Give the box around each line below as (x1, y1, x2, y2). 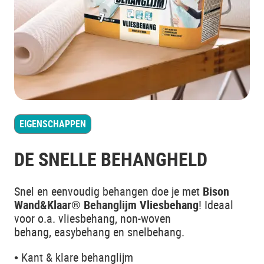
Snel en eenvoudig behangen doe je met (14, 183, 203, 199)
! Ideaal (199, 197, 233, 213)
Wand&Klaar (14, 197, 71, 213)
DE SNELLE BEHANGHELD (14, 146, 207, 171)
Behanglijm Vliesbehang (81, 197, 199, 213)
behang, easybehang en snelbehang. (14, 224, 187, 240)
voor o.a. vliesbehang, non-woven (14, 210, 171, 226)
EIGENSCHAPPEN (19, 117, 86, 130)
